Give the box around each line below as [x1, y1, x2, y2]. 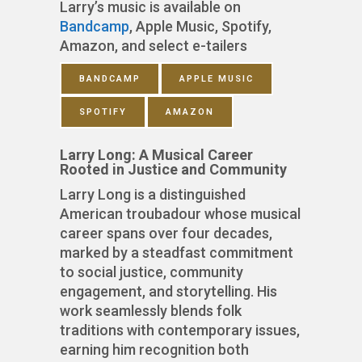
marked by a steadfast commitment [60, 244, 293, 262]
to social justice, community [60, 263, 243, 281]
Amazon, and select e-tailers [60, 37, 247, 55]
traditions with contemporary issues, [60, 322, 300, 339]
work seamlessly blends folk [60, 302, 242, 320]
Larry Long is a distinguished [60, 186, 246, 204]
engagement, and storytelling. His [60, 283, 277, 301]
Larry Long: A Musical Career [60, 146, 253, 164]
